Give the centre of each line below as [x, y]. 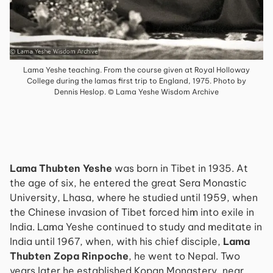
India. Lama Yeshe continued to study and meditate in [136, 227]
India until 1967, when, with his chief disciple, [116, 241]
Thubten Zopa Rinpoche [69, 256]
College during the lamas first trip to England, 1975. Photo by [136, 81]
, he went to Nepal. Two [184, 256]
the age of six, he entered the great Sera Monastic [128, 183]
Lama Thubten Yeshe [61, 168]
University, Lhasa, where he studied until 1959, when [134, 197]
